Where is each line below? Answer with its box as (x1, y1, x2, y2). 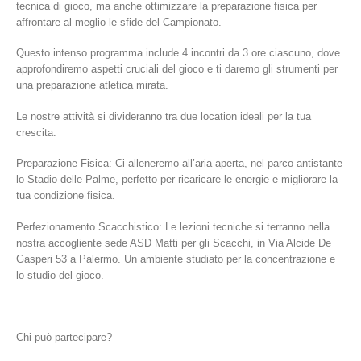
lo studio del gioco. (16, 268, 104, 281)
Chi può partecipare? (16, 330, 112, 343)
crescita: (16, 126, 56, 139)
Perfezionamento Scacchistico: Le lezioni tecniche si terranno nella (16, 220, 330, 233)
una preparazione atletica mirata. (16, 79, 168, 92)
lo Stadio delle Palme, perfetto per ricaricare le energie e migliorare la (16, 173, 338, 186)
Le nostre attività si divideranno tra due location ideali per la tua (16, 110, 311, 122)
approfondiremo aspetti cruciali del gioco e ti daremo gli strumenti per (16, 63, 338, 76)
